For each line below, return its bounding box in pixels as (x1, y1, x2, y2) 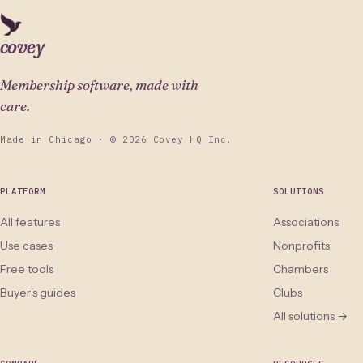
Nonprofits (273, 238, 330, 253)
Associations (273, 215, 339, 229)
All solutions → (273, 309, 348, 323)
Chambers (273, 262, 328, 276)
